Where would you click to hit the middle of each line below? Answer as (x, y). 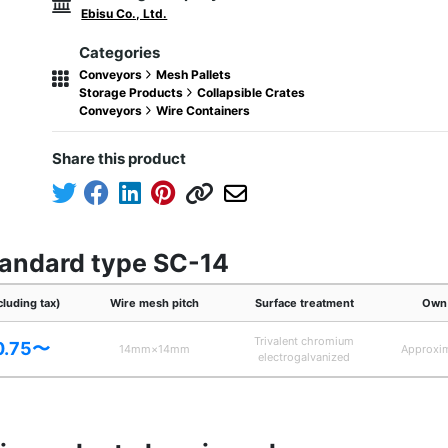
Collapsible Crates (251, 92)
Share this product (119, 158)
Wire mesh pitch (154, 303)
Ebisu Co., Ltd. (124, 13)
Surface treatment (304, 303)
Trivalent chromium (304, 341)
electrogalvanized (304, 357)
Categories (120, 52)
